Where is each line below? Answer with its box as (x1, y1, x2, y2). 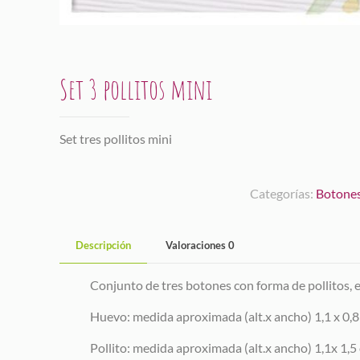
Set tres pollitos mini (59, 130, 172, 146)
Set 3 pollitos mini (59, 70, 212, 107)
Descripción (76, 238, 131, 252)
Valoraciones (166, 238, 228, 252)
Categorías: (249, 185, 316, 201)
